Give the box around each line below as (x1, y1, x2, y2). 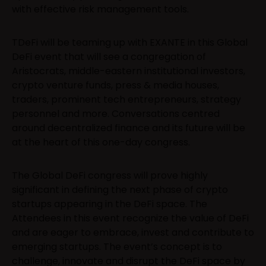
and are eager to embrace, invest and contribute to (12, 225, 254, 239)
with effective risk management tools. (12, 2, 189, 16)
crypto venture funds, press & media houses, (12, 78, 219, 92)
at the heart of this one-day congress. (12, 135, 192, 149)
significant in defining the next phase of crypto (12, 182, 228, 197)
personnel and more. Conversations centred (12, 106, 220, 121)
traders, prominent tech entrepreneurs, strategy (12, 92, 241, 106)
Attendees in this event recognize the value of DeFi (12, 211, 249, 225)
